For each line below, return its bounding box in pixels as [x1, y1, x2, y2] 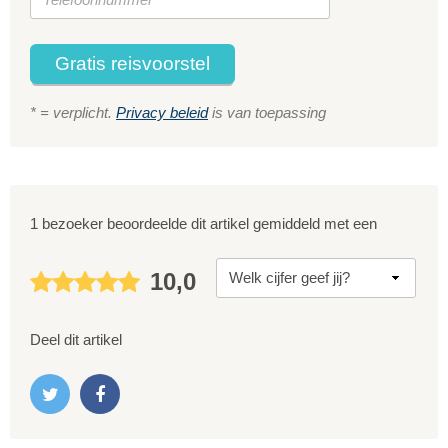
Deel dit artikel [30, 330, 122, 348]
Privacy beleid [116, 103, 208, 121]
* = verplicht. [30, 103, 116, 121]
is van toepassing [208, 103, 326, 121]
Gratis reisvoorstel [70, 52, 210, 74]
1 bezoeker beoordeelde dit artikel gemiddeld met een [30, 214, 377, 232]
